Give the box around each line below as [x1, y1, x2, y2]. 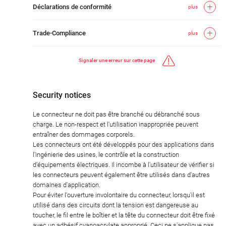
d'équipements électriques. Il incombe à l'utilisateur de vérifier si [33, 160, 214, 168]
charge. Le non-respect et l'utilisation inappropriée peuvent [33, 120, 198, 128]
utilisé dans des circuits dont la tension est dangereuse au [33, 201, 198, 209]
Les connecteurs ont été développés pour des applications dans [33, 140, 214, 148]
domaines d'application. [33, 181, 100, 189]
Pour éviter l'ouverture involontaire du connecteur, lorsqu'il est [33, 191, 205, 199]
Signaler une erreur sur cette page [79, 58, 155, 64]
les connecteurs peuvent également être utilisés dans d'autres [33, 171, 210, 179]
